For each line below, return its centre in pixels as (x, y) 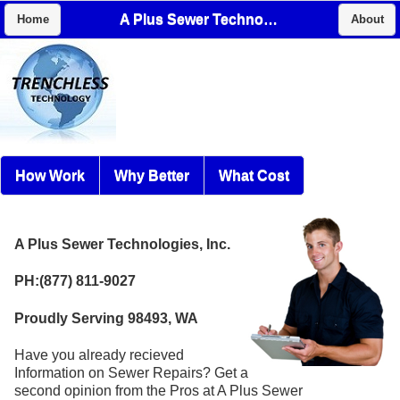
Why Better (152, 175)
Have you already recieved (99, 354)
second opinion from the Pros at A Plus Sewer (158, 390)
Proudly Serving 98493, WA (106, 318)
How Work (50, 175)
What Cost (254, 175)
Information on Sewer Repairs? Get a (131, 372)
